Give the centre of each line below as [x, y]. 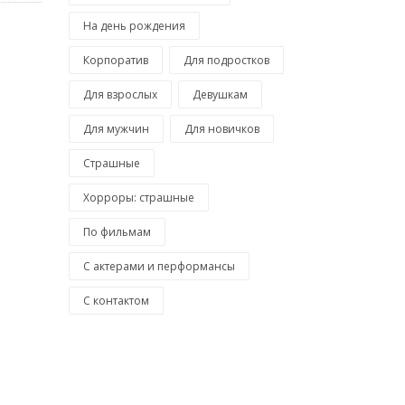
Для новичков [222, 129]
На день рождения [134, 26]
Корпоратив [116, 61]
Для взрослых [120, 95]
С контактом [116, 301]
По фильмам [117, 232]
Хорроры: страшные [139, 198]
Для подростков [226, 61]
